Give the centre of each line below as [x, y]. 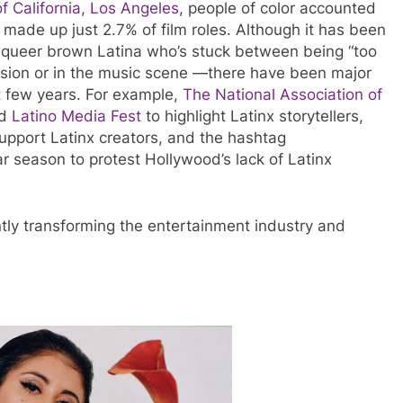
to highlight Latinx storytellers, [252, 116]
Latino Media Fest [76, 116]
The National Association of [282, 95]
